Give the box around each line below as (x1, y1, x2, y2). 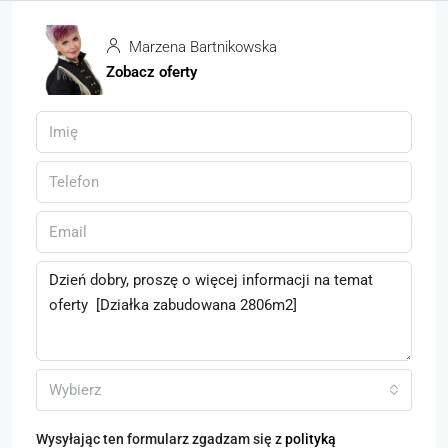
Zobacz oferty (106, 63, 197, 82)
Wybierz (49, 381, 101, 400)
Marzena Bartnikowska (125, 38, 277, 57)
